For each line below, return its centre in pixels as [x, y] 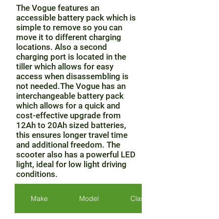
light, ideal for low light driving [71, 164]
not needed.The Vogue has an [71, 86]
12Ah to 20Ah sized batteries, [71, 125]
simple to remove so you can [69, 27]
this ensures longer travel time [72, 135]
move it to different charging [69, 37]
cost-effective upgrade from [68, 115]
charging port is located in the [71, 57]
